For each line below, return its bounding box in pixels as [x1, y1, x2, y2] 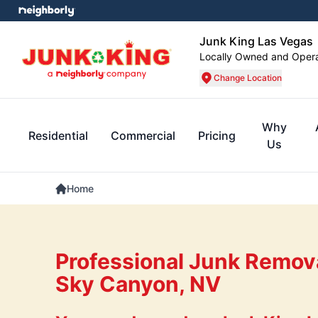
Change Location [214, 72, 282, 83]
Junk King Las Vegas [199, 34, 313, 48]
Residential [28, 128, 88, 143]
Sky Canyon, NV [55, 271, 221, 297]
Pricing [198, 128, 236, 143]
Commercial [111, 128, 175, 143]
